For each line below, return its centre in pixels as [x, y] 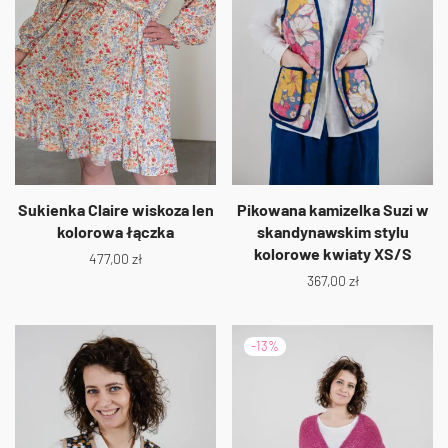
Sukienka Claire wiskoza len [115, 209]
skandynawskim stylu [332, 231]
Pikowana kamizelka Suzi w [332, 209]
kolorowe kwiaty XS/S [332, 253]
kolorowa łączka [115, 231]
